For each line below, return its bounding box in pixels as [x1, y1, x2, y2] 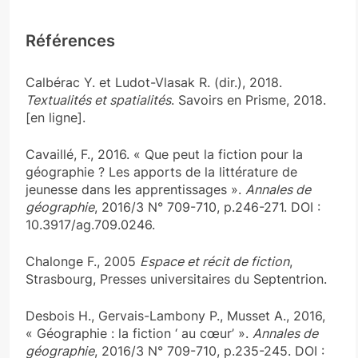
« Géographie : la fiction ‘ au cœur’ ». [26, 324, 253, 341]
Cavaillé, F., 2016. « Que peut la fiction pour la [26, 145, 303, 162]
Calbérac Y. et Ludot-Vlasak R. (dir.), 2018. [26, 74, 282, 90]
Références [26, 30, 119, 50]
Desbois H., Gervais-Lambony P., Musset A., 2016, [26, 307, 325, 324]
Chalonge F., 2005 [26, 253, 140, 269]
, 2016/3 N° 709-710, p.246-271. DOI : [94, 198, 320, 215]
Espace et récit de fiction [140, 253, 289, 269]
